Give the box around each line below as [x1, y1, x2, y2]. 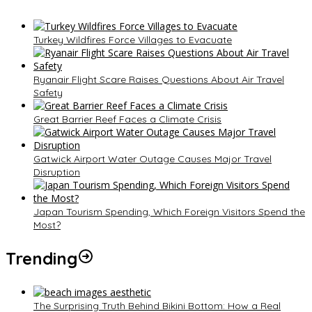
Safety [33, 86, 63, 99]
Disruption [33, 165, 80, 178]
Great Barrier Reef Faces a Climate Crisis [33, 112, 221, 125]
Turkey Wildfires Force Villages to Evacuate [33, 33, 232, 46]
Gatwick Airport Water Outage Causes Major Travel [33, 152, 272, 165]
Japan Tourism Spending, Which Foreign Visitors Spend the [33, 205, 305, 218]
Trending [6, 247, 77, 269]
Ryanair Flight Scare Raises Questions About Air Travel [33, 72, 284, 86]
